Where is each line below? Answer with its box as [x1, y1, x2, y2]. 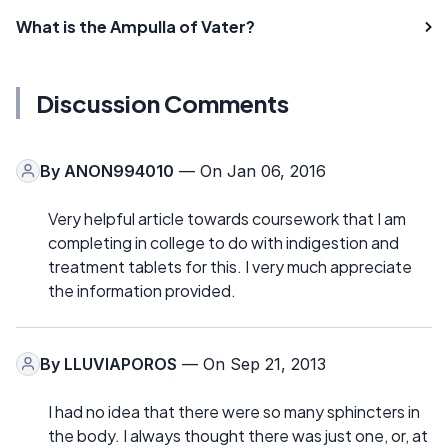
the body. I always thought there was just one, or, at [48, 424, 428, 446]
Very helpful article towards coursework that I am [48, 207, 406, 229]
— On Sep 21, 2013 [177, 353, 326, 374]
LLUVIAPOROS [64, 353, 177, 374]
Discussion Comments [36, 87, 289, 118]
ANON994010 [64, 160, 174, 181]
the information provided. [48, 279, 236, 301]
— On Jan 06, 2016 [174, 160, 326, 181]
